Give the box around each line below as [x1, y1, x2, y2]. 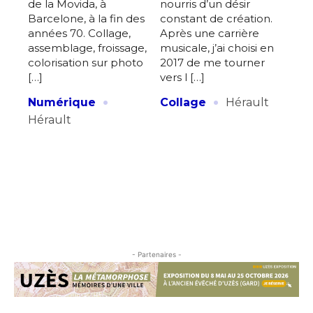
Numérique [28, 95, 96, 109]
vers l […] [160, 70, 205, 84]
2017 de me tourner [160, 55, 265, 69]
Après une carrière [160, 26, 259, 40]
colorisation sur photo [28, 55, 143, 69]
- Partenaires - [131, 249, 182, 259]
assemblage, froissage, [28, 41, 147, 54]
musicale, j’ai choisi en [160, 41, 274, 54]
